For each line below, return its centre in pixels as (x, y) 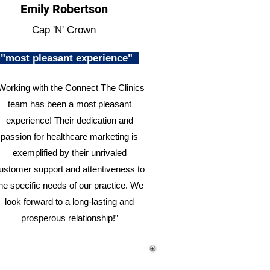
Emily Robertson (64, 9)
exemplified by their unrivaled (69, 153)
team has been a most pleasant (69, 104)
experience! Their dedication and (69, 120)
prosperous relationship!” (69, 218)
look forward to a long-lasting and (69, 202)
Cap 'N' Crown (64, 30)
